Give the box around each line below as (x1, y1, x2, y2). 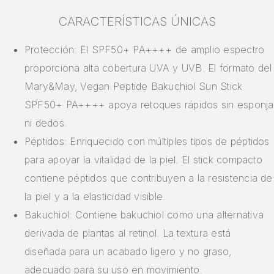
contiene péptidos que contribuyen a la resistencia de (24, 172, 273, 185)
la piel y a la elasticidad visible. (24, 190, 166, 203)
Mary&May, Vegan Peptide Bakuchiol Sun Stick (24, 80, 243, 93)
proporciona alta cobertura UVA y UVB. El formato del (24, 62, 272, 75)
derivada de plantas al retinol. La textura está (24, 227, 231, 240)
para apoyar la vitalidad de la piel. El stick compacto (24, 154, 262, 166)
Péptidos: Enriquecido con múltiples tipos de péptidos (24, 135, 270, 148)
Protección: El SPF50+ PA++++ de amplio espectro (24, 43, 265, 56)
